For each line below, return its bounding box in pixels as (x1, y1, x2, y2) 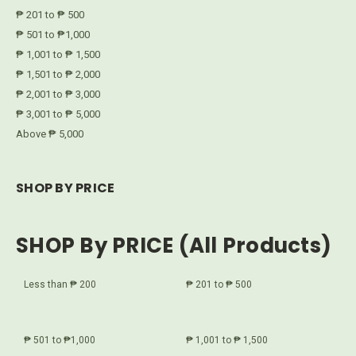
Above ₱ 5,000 (16, 128, 83, 141)
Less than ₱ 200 (24, 279, 96, 291)
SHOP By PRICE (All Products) (16, 231, 331, 261)
